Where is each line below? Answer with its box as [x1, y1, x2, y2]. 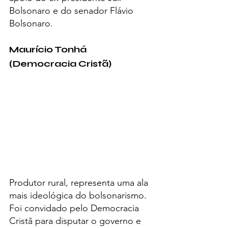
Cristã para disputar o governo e [9, 215, 144, 227]
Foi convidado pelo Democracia [9, 203, 141, 214]
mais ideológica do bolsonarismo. [9, 190, 149, 202]
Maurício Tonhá [9, 44, 89, 55]
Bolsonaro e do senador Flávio [9, 5, 136, 17]
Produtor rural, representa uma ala [9, 177, 151, 189]
